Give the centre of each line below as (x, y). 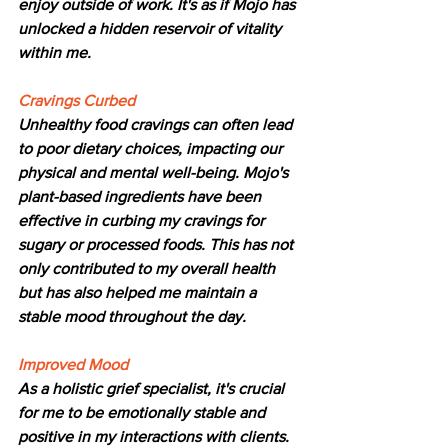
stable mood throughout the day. (132, 317)
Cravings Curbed (76, 101)
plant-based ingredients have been (141, 197)
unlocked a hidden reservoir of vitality (151, 29)
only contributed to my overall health (148, 269)
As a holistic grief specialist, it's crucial (153, 389)
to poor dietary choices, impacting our (152, 149)
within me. (54, 53)
